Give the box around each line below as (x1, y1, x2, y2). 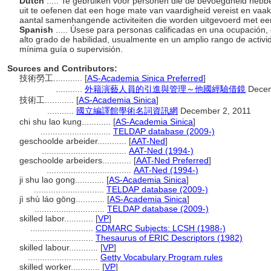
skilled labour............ (19, 243, 100, 252)
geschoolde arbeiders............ (19, 155, 134, 165)
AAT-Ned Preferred (136, 155, 209, 165)
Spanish (19, 25, 56, 34)
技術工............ (19, 95, 76, 105)
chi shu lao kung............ (19, 117, 113, 126)
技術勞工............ (19, 73, 85, 83)
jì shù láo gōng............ (19, 194, 107, 204)
